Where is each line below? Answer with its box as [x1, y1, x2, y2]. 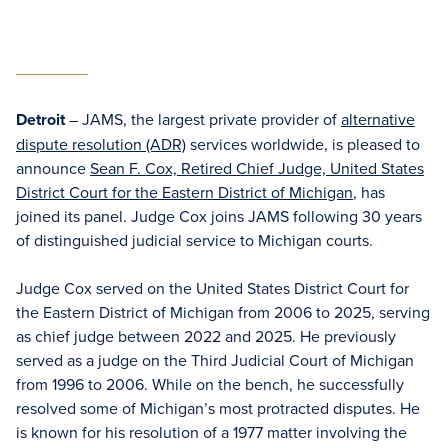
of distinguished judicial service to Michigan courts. [16, 229, 373, 251]
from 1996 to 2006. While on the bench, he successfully [16, 373, 404, 395]
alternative [341, 108, 415, 130]
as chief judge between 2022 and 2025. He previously [16, 325, 396, 347]
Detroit [16, 108, 69, 131]
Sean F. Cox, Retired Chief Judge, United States [90, 157, 424, 179]
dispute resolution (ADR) [16, 133, 186, 155]
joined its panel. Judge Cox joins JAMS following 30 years [16, 205, 422, 227]
